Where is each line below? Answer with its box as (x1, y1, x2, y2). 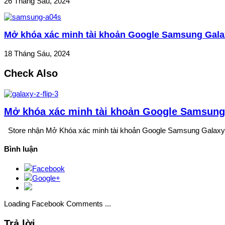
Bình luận (4, 144, 38, 153)
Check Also (4, 67, 58, 79)
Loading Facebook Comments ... (4, 199, 111, 208)
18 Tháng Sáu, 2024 (4, 49, 70, 58)
